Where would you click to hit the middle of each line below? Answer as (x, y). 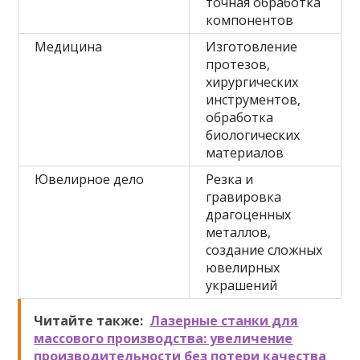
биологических (253, 135)
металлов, (239, 232)
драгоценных (249, 215)
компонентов (250, 20)
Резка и (230, 179)
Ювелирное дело (90, 179)
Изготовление (252, 47)
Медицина (69, 47)
